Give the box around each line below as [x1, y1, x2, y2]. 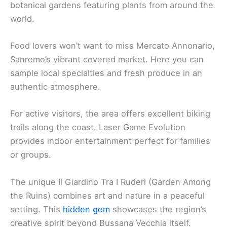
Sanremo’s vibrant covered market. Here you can [10, 54, 204, 65]
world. [10, 13, 34, 24]
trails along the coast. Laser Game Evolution [10, 122, 185, 133]
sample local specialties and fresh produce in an [10, 68, 202, 79]
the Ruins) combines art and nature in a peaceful [10, 190, 205, 201]
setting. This [10, 204, 63, 214]
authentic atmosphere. [10, 82, 100, 92]
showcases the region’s [110, 204, 206, 214]
